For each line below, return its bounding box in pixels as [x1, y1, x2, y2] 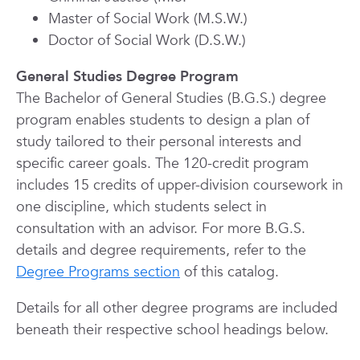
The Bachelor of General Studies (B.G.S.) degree [16, 88, 326, 108]
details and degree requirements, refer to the [16, 240, 306, 260]
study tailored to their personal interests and [16, 132, 301, 152]
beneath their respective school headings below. [16, 320, 329, 340]
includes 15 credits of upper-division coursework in [16, 175, 343, 195]
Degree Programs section [16, 262, 180, 282]
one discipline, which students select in [16, 197, 267, 217]
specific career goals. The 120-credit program [16, 153, 309, 174]
